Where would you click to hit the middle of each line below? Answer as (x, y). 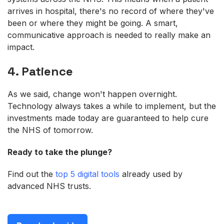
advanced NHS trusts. (49, 186)
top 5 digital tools (87, 174)
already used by (151, 174)
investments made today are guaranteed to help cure (108, 118)
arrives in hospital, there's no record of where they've (111, 11)
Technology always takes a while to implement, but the (112, 106)
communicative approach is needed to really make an (109, 35)
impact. (21, 47)
